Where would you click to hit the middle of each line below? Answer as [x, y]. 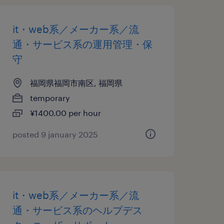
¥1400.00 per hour [65, 113]
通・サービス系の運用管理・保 [82, 44]
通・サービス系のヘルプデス [77, 210]
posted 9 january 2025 [55, 134]
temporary [50, 98]
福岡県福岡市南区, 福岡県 [76, 83]
